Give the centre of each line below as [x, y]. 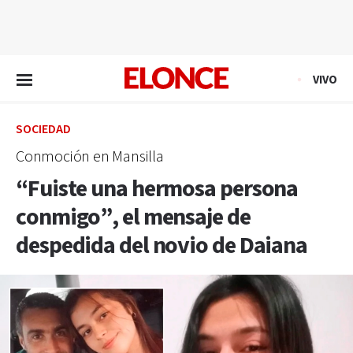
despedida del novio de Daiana [162, 246]
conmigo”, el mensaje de [133, 217]
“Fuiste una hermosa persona [157, 189]
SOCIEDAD [43, 130]
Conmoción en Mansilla [90, 157]
